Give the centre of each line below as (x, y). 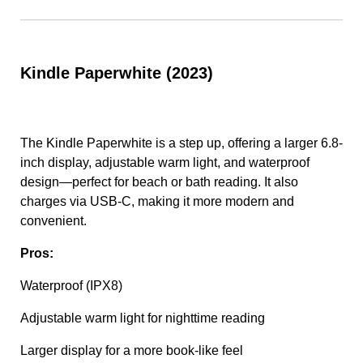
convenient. (53, 221)
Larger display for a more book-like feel (132, 350)
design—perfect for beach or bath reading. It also (159, 182)
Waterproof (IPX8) (71, 286)
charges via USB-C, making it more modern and (157, 201)
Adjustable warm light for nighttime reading (143, 318)
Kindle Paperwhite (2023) (117, 73)
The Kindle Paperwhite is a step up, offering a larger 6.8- (181, 143)
